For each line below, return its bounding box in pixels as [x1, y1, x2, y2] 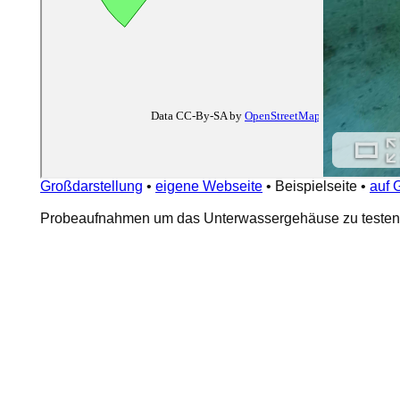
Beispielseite [275, 179, 357, 194]
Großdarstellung [40, 179, 143, 194]
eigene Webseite [155, 179, 262, 194]
